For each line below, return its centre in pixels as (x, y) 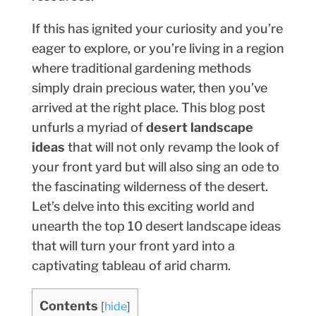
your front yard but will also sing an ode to (155, 166)
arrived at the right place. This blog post (148, 107)
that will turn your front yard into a (133, 245)
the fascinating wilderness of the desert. (150, 186)
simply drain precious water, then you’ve (149, 87)
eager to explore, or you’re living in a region (158, 48)
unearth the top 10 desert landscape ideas (156, 226)
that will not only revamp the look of (172, 147)
